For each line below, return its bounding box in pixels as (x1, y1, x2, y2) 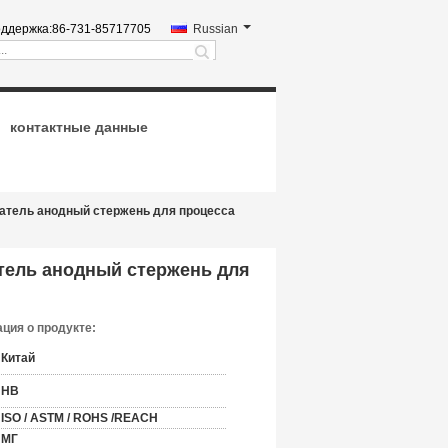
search (199, 54, 236, 68)
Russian (193, 22, 238, 36)
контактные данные (10, 119, 148, 135)
